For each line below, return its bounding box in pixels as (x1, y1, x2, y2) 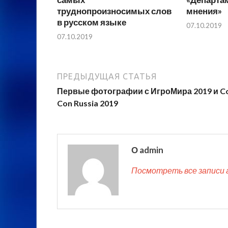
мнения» (186, 5, 222, 16)
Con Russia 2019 (57, 98, 118, 108)
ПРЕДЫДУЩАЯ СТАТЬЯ (57, 72, 157, 81)
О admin (131, 145, 163, 156)
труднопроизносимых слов (57, 5, 172, 16)
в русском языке (57, 16, 126, 27)
